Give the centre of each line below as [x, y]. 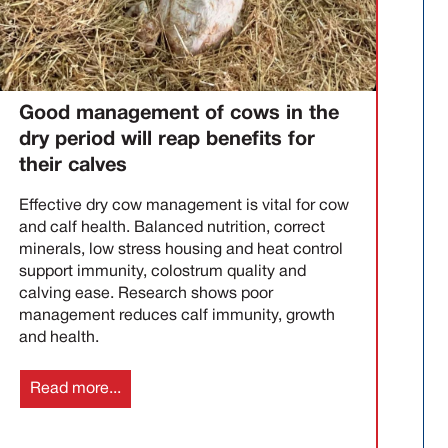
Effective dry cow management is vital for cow [183, 206]
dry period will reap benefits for [166, 140]
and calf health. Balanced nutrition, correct [171, 228]
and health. [58, 338]
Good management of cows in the [178, 114]
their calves [72, 166]
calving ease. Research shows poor [145, 294]
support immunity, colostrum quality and [162, 272]
